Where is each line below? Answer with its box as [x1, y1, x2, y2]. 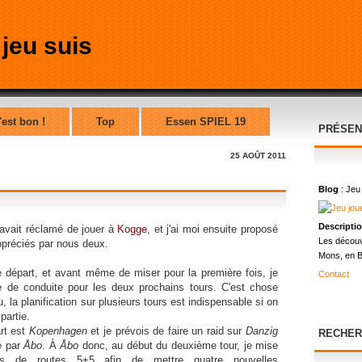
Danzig [246, 325, 279, 337]
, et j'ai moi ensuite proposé [147, 223, 279, 235]
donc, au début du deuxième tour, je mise [78, 339, 278, 351]
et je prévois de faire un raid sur [86, 325, 246, 337]
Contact [318, 269, 349, 279]
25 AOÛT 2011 [230, 151, 286, 160]
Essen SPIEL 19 [166, 116, 246, 128]
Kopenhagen [28, 325, 87, 337]
